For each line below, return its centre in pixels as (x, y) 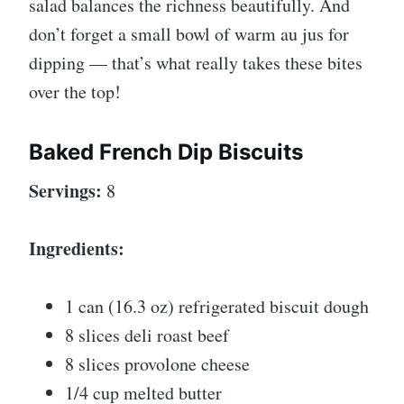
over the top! (75, 92)
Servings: (65, 191)
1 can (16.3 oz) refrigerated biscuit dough (217, 307)
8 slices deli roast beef (147, 335)
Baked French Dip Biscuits (166, 152)
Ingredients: (77, 249)
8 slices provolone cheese (157, 364)
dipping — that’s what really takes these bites (196, 63)
